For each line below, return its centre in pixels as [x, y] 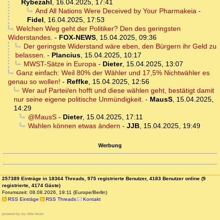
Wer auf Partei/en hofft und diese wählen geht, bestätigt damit [118, 91]
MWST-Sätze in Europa [60, 64]
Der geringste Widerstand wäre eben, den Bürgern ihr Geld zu [120, 46]
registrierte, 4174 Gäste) [31, 186]
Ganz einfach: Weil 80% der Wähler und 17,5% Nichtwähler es [113, 73]
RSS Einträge [23, 199]
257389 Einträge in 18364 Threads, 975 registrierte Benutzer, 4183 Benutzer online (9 [104, 179]
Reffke [78, 82]
